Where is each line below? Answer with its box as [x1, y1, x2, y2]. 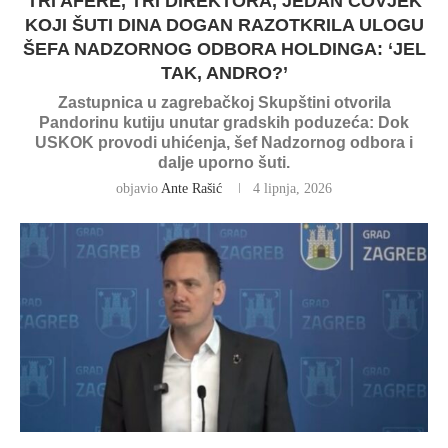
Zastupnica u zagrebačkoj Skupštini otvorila [57, 94, 391, 111]
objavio [116, 181, 161, 196]
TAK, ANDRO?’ [160, 63, 288, 83]
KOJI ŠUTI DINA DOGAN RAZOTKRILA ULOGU [24, 15, 424, 35]
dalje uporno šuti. [158, 154, 290, 171]
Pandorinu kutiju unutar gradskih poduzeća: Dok [39, 114, 409, 131]
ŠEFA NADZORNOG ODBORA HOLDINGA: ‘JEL [22, 39, 426, 59]
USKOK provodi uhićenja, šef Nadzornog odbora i [35, 134, 413, 151]
